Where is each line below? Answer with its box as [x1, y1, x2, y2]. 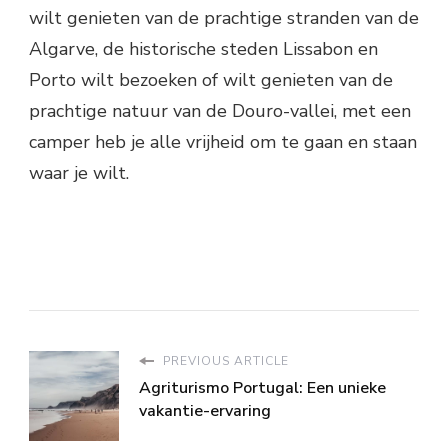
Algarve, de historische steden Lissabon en [29, 37, 378, 62]
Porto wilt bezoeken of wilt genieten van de [29, 68, 393, 93]
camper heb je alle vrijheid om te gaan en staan [29, 130, 417, 155]
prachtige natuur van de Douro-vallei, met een [29, 99, 411, 124]
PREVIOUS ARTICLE [159, 353, 289, 370]
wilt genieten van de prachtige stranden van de [29, 6, 419, 31]
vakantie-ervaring [139, 400, 271, 423]
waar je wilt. [29, 161, 129, 186]
